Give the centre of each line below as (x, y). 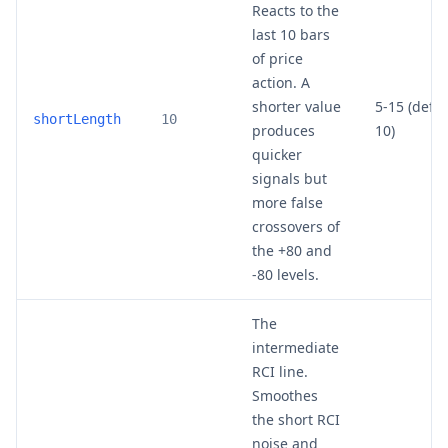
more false (287, 202)
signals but (289, 178)
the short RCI (296, 419)
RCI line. (280, 371)
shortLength (77, 118)
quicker (277, 154)
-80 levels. (285, 274)
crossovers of (296, 226)
